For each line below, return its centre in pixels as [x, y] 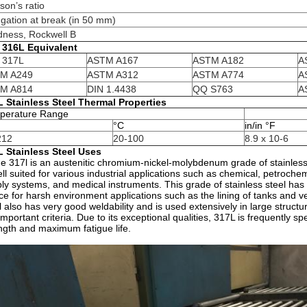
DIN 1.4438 [112, 89]
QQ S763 [213, 89]
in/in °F [260, 125]
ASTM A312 [113, 75]
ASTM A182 [218, 60]
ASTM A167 [113, 60]
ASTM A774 [218, 75]
